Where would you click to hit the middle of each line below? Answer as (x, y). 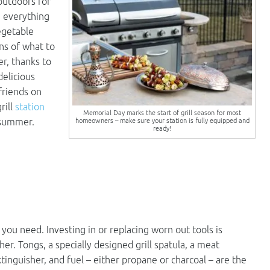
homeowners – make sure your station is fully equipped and (162, 120)
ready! (162, 128)
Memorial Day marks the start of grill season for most (162, 112)
